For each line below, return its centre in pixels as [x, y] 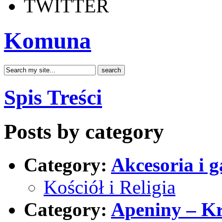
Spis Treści [53, 97]
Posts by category [84, 131]
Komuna [48, 41]
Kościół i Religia [110, 187]
